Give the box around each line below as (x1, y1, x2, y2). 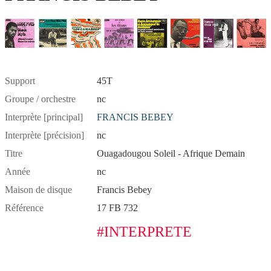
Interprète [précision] (5, 130, 84, 141)
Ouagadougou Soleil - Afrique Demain (97, 148, 245, 159)
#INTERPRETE (97, 224, 192, 240)
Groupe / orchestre (5, 94, 76, 105)
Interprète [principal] (5, 112, 83, 123)
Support (5, 76, 35, 87)
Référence (5, 203, 44, 214)
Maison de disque (5, 184, 72, 195)
